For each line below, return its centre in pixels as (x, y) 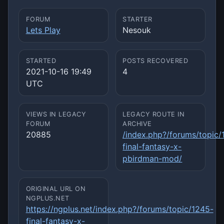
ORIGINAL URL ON (56, 189)
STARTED (41, 60)
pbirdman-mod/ (152, 158)
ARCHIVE (137, 123)
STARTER (137, 19)
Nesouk (137, 30)
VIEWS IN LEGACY (56, 114)
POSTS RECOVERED (155, 60)
